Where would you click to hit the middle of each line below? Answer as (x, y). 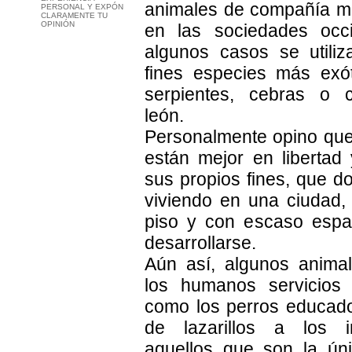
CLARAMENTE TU (74, 16)
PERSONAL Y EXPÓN (82, 7)
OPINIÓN (58, 24)
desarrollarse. (200, 243)
